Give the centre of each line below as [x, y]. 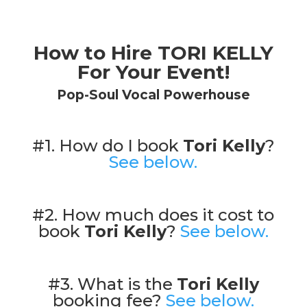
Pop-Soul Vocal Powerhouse [153, 95]
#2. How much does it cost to [153, 215]
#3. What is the [112, 284]
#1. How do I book [107, 146]
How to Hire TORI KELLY [153, 53]
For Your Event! [153, 72]
